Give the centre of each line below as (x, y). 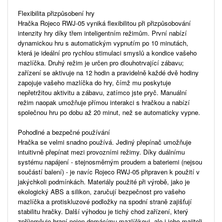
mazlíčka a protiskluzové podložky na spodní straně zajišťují (105, 201)
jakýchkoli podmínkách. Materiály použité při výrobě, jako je (104, 181)
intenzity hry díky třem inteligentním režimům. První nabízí (102, 33)
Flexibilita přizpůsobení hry (56, 13)
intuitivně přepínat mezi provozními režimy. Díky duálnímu (101, 152)
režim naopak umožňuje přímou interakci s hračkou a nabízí (104, 102)
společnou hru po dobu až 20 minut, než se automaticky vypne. (109, 112)
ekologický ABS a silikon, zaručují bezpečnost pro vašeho (102, 191)
